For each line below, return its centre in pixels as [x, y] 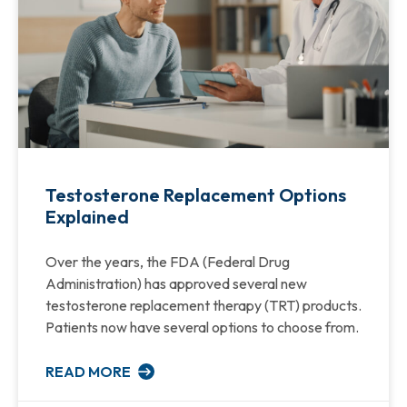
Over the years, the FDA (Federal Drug [168, 261]
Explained [87, 216]
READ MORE [89, 371]
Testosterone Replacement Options [196, 194]
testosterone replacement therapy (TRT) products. [203, 305]
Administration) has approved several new [176, 283]
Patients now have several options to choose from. [202, 327]
